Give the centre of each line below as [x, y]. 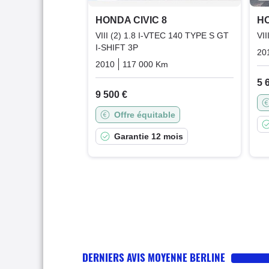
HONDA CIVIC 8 [131, 20]
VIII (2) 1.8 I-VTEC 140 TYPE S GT [162, 35]
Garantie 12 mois [148, 136]
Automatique [200, 64]
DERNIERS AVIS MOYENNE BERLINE [154, 257]
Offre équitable [144, 114]
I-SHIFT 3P [116, 47]
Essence [248, 64]
